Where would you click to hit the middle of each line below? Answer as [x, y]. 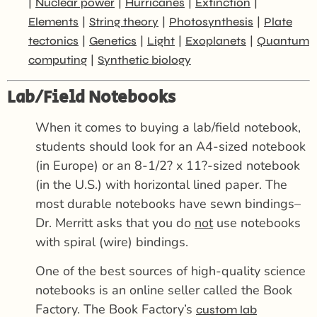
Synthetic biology [144, 60]
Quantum [283, 41]
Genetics [113, 41]
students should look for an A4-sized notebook [171, 146]
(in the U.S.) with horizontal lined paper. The [161, 184]
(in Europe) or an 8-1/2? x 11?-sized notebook [168, 165]
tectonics [53, 41]
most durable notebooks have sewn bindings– [168, 203]
